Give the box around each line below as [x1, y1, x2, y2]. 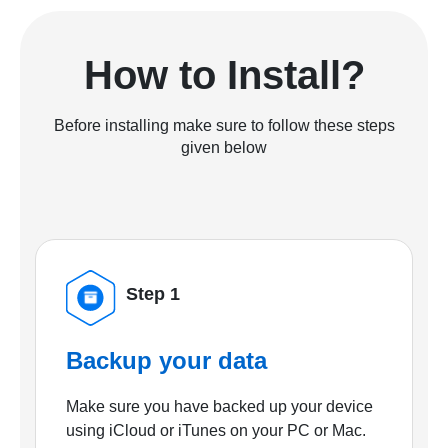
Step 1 [126, 284, 180, 305]
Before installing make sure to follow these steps [53, 117, 395, 135]
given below [181, 139, 267, 157]
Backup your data [66, 346, 267, 374]
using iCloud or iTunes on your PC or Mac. [66, 421, 366, 439]
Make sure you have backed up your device [66, 397, 373, 415]
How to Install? [83, 53, 365, 98]
